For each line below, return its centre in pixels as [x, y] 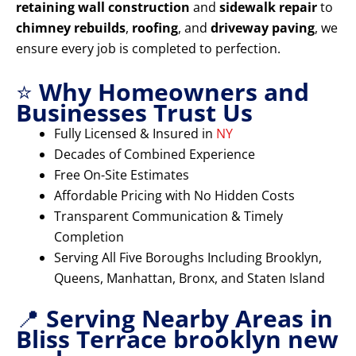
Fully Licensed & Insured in [135, 134]
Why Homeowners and [174, 92]
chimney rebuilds [71, 28]
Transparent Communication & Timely [168, 217]
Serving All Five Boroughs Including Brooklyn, [188, 258]
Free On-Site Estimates [122, 175]
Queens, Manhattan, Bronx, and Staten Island [190, 279]
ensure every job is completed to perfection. [148, 49]
